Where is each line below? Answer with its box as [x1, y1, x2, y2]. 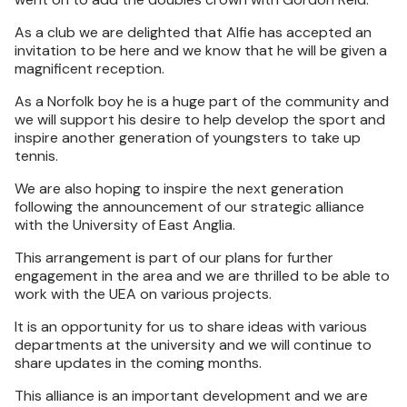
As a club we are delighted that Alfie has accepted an [15, 23, 372, 42]
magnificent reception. [15, 59, 164, 78]
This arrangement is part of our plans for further [15, 248, 333, 267]
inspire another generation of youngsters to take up [15, 128, 361, 147]
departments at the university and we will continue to [15, 335, 372, 354]
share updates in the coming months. [15, 353, 262, 372]
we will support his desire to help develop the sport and [15, 110, 385, 129]
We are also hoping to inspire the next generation [15, 179, 343, 198]
